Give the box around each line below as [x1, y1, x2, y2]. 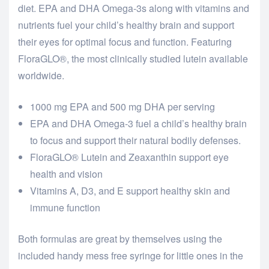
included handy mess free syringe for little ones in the [18, 249, 243, 263]
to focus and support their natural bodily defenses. [30, 133, 241, 148]
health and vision [30, 167, 103, 181]
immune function [30, 201, 100, 215]
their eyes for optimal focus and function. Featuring [18, 35, 232, 49]
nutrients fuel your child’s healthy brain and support [18, 18, 234, 32]
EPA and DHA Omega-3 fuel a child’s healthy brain [30, 116, 247, 131]
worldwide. [18, 68, 64, 83]
